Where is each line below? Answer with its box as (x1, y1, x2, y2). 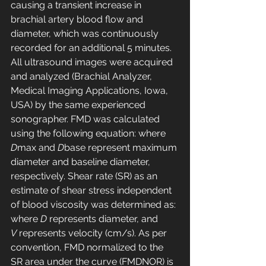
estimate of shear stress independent (11, 185, 174, 197)
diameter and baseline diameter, (11, 156, 153, 168)
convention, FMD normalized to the (11, 242, 166, 254)
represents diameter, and (47, 213, 160, 225)
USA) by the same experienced (11, 99, 148, 111)
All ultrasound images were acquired (11, 56, 175, 68)
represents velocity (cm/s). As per (17, 227, 169, 239)
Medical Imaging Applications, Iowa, (11, 85, 170, 97)
